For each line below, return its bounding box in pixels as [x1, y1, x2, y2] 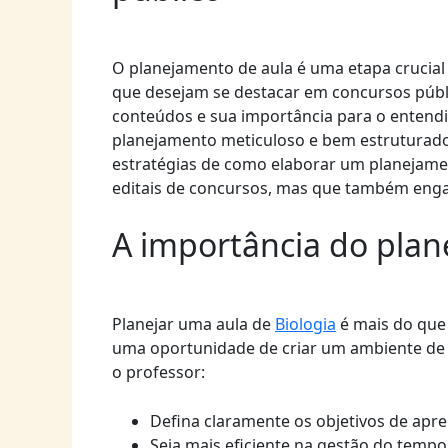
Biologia [275, 312, 336, 335]
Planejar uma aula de [112, 312, 275, 335]
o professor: [112, 360, 205, 383]
